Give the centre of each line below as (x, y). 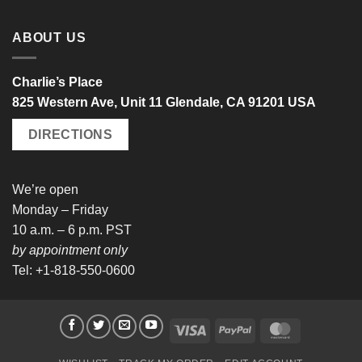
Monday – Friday (60, 210)
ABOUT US (49, 38)
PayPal (269, 329)
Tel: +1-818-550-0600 (74, 271)
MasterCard (326, 329)
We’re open (45, 190)
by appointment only (70, 250)
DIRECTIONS (70, 134)
